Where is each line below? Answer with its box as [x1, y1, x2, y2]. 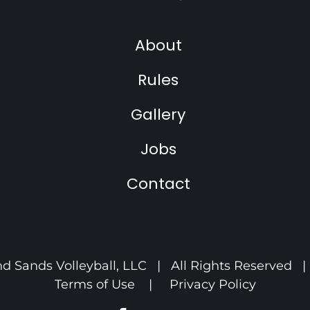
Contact [126, 173, 190, 194]
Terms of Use [54, 277, 135, 292]
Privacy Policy [169, 277, 256, 292]
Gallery [131, 104, 185, 125]
